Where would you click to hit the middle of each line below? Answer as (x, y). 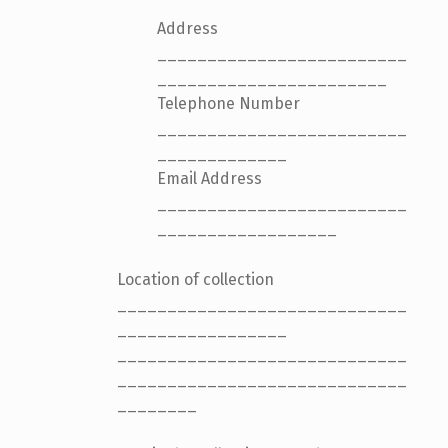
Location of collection (195, 279)
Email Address (209, 178)
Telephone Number (228, 103)
